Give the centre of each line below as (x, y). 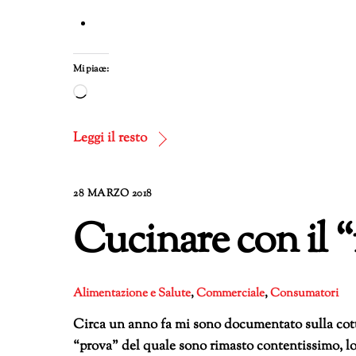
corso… (107, 137)
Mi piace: (91, 70)
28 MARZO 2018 (113, 194)
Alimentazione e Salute (132, 293)
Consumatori (304, 293)
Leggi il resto (110, 139)
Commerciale (230, 293)
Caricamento (125, 94)
